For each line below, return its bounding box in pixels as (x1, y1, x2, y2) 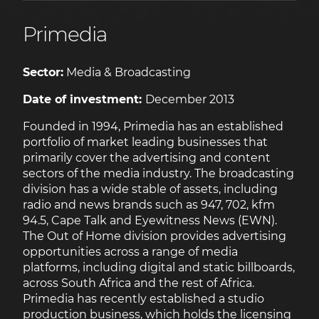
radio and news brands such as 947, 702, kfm (23, 198, 275, 212)
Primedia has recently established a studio (23, 292, 264, 306)
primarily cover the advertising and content (23, 151, 271, 165)
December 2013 (145, 93, 234, 107)
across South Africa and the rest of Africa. (23, 276, 254, 291)
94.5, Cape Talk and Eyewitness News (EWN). (23, 214, 277, 228)
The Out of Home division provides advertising (23, 229, 286, 244)
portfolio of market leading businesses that (23, 135, 268, 150)
